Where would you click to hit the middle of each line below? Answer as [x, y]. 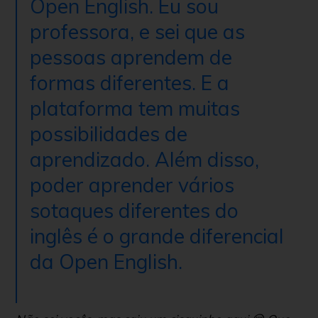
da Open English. [109, 262]
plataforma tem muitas [135, 109]
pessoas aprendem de [131, 57]
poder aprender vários [132, 185]
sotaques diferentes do [134, 211]
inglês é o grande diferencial [157, 236]
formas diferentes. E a [130, 83]
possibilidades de [109, 134]
